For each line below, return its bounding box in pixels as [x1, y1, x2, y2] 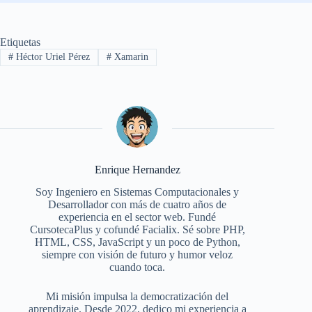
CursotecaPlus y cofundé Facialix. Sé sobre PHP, [29, 224, 245, 236]
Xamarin [111, 52, 148, 63]
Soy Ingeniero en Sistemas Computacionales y [36, 186, 240, 198]
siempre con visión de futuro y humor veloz [42, 249, 233, 261]
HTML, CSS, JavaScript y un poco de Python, [34, 236, 240, 249]
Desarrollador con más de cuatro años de [48, 198, 227, 211]
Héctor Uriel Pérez [13, 52, 90, 63]
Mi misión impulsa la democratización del [46, 290, 229, 303]
